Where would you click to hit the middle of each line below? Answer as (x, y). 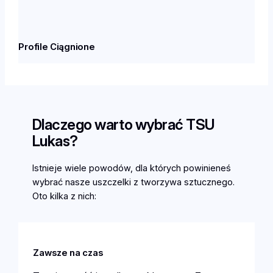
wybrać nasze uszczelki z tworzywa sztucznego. (133, 182)
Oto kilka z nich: (64, 196)
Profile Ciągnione (57, 47)
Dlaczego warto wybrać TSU (123, 124)
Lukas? (55, 141)
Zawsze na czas (68, 253)
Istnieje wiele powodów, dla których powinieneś (131, 168)
